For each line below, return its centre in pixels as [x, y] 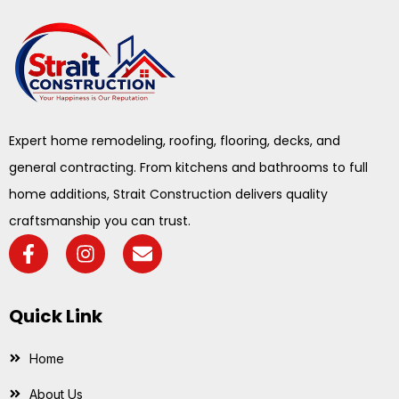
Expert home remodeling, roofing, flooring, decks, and [175, 140]
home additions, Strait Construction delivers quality [168, 194]
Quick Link [56, 316]
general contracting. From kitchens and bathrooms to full [188, 167]
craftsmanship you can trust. [100, 220]
